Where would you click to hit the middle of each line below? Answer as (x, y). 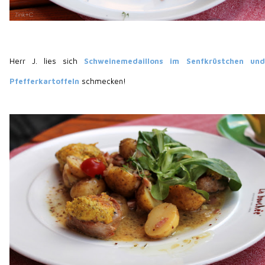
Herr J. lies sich (47, 61)
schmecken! (104, 81)
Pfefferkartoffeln (46, 81)
